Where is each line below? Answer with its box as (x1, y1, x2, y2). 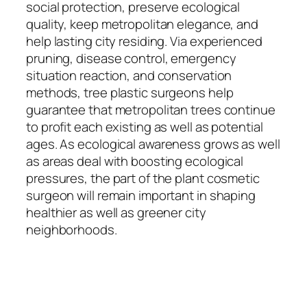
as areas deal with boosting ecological (26, 152, 244, 171)
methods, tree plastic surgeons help (26, 84, 234, 102)
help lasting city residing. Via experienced (26, 32, 262, 51)
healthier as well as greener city (26, 204, 206, 222)
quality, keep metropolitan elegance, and (26, 15, 258, 34)
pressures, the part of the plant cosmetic (26, 169, 260, 188)
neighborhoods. (26, 221, 117, 239)
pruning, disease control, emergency (26, 49, 236, 68)
